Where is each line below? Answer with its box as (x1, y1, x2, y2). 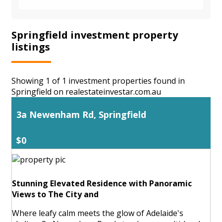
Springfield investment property (11, 28, 178, 42)
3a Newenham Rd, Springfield (16, 108, 146, 120)
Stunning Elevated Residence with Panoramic (12, 177, 192, 189)
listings (11, 40, 50, 54)
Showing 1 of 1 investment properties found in (11, 75, 185, 86)
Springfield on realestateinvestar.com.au (11, 86, 161, 97)
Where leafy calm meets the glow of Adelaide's (12, 207, 183, 219)
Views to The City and (12, 188, 99, 200)
